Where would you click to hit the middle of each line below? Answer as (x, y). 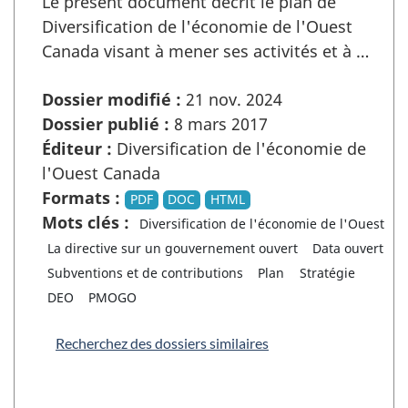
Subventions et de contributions (145, 273)
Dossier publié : (106, 124)
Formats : (81, 198)
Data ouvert (348, 249)
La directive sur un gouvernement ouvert (172, 249)
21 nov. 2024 (232, 100)
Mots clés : (86, 223)
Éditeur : (77, 149)
